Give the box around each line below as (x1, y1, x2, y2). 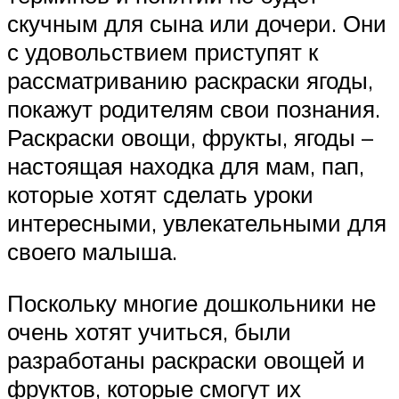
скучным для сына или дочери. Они (7, 8, 387, 37)
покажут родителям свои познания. (7, 94, 380, 123)
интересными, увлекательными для (7, 208, 387, 237)
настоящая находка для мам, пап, (7, 151, 364, 180)
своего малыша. (7, 236, 177, 265)
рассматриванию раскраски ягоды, (7, 65, 373, 94)
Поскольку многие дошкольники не (7, 288, 376, 317)
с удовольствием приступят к (7, 37, 318, 66)
